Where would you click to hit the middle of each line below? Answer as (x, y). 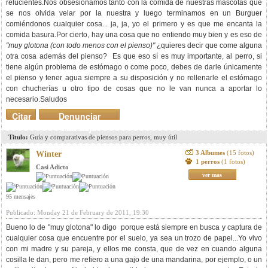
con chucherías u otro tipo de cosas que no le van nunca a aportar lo (134, 89)
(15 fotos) (240, 153)
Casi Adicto (52, 167)
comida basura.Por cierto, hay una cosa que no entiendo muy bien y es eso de (134, 35)
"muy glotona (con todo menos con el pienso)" (80, 45)
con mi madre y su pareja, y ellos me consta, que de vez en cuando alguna (134, 249)
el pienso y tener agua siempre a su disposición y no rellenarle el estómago (134, 78)
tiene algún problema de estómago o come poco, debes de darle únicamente (134, 67)
